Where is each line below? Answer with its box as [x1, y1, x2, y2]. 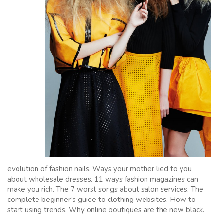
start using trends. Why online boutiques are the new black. [7, 204, 204, 215]
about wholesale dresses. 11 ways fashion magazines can [7, 174, 198, 184]
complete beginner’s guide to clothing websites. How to [7, 194, 196, 204]
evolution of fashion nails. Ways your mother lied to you [7, 163, 192, 174]
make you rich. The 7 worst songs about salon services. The [7, 184, 203, 194]
